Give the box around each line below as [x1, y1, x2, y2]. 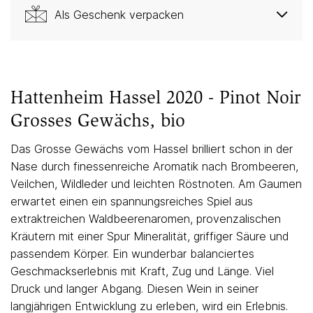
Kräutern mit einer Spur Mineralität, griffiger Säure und [10, 229, 289, 243]
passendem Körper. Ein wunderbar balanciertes [10, 247, 254, 261]
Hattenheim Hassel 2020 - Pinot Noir [10, 87, 301, 108]
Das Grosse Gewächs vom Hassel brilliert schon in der [10, 142, 293, 156]
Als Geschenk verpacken [54, 8, 184, 22]
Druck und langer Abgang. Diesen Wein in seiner [10, 282, 259, 296]
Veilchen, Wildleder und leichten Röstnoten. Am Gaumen [10, 177, 302, 191]
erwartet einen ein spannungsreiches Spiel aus [10, 194, 253, 208]
